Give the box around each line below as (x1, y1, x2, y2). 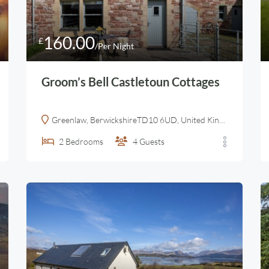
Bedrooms (65, 136, 103, 147)
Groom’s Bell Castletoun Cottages (41, 74, 220, 89)
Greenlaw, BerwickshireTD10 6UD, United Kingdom (52, 115, 219, 125)
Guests (139, 136, 165, 147)
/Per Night (95, 41, 134, 51)
